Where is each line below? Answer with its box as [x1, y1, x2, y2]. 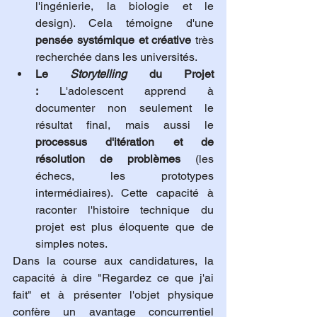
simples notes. [35, 237, 108, 251]
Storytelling [70, 67, 127, 81]
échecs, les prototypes [35, 169, 214, 183]
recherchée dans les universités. [35, 50, 197, 64]
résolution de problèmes [35, 152, 180, 166]
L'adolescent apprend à [38, 84, 214, 98]
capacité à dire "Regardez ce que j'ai [13, 271, 214, 285]
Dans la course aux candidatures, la [13, 254, 214, 268]
